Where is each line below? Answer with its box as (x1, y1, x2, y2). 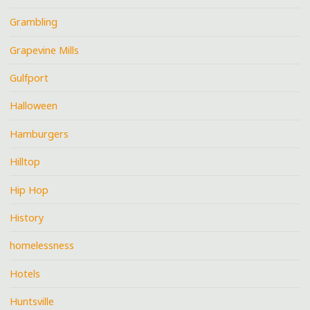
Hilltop (10, 155, 41, 169)
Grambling (10, 15, 58, 29)
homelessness (10, 239, 75, 253)
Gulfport (10, 71, 49, 85)
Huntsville (10, 295, 55, 309)
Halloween (10, 99, 58, 113)
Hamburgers (10, 127, 69, 140)
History (10, 210, 44, 224)
